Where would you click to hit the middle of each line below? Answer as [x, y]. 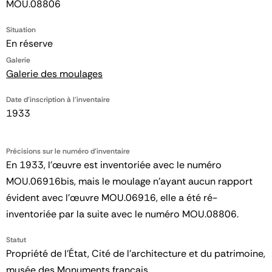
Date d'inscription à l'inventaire [58, 100]
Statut [16, 240]
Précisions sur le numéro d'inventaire [68, 151]
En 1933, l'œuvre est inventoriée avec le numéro [114, 165]
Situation [21, 30]
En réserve [29, 43]
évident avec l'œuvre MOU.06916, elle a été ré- [112, 198]
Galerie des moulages [54, 74]
